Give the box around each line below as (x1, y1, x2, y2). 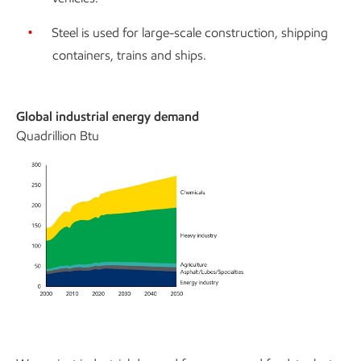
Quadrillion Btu (16, 127, 99, 143)
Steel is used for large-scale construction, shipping (52, 24, 328, 40)
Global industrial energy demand (16, 108, 199, 124)
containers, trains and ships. (52, 47, 206, 63)
